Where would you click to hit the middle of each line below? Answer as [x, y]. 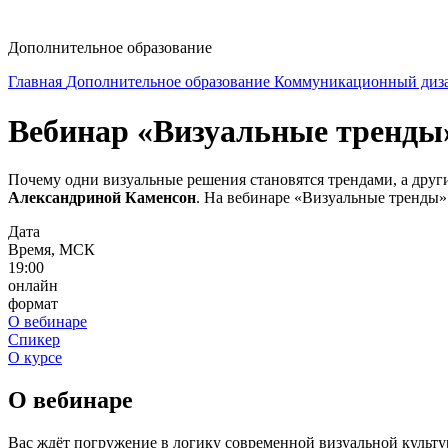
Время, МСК [51, 250]
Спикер [34, 340]
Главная [37, 82]
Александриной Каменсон [102, 198]
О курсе [35, 358]
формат [33, 304]
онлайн [33, 286]
